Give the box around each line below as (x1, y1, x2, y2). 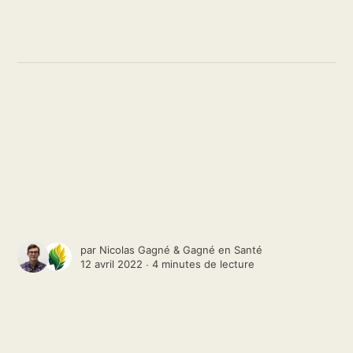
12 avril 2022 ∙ (80, 258, 153, 271)
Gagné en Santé (183, 243, 263, 257)
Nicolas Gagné (99, 243, 171, 257)
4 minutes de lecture (152, 258, 255, 271)
